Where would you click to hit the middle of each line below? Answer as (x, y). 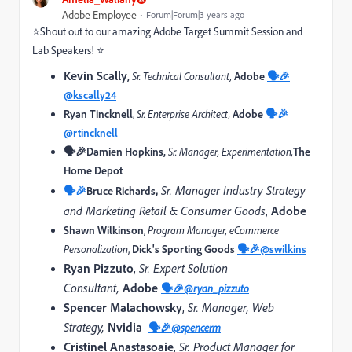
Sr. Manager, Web (231, 307)
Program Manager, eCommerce (213, 230)
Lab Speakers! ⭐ (68, 50)
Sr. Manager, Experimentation (230, 151)
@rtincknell (91, 132)
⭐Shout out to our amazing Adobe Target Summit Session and (167, 31)
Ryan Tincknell (98, 113)
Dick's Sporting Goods (183, 248)
